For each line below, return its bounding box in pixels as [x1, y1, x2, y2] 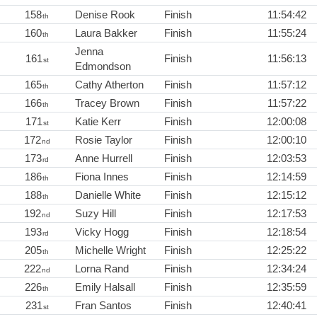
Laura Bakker [75, 26, 137, 39]
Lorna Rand [75, 262, 129, 275]
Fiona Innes [75, 170, 129, 183]
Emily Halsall [75, 280, 135, 293]
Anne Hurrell [75, 151, 132, 164]
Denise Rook [75, 8, 135, 21]
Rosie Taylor [75, 133, 132, 146]
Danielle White [75, 188, 141, 201]
